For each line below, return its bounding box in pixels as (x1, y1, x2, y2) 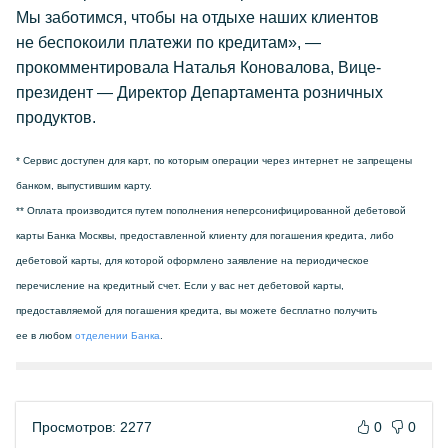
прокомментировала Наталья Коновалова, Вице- (16, 59, 381, 76)
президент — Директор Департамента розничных (16, 84, 383, 101)
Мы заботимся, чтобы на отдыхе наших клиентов (16, 9, 379, 26)
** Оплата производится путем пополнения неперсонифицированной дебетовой (16, 205, 406, 216)
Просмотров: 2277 (32, 419, 152, 435)
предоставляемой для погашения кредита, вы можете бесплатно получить (16, 305, 377, 316)
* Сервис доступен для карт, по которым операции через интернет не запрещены (16, 155, 412, 166)
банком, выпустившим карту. (16, 180, 152, 191)
